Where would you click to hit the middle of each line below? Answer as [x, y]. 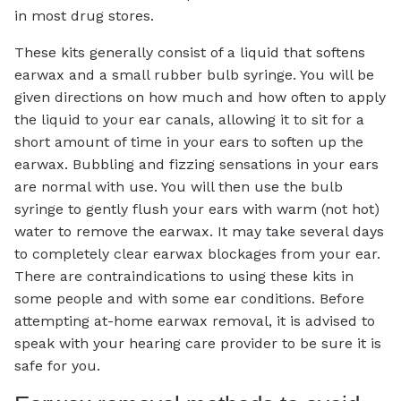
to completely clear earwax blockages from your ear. [197, 254]
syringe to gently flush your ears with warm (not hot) [197, 209]
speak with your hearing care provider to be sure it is [198, 344]
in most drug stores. [84, 16]
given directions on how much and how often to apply [200, 98]
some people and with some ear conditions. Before [189, 299]
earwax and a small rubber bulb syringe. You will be [194, 75]
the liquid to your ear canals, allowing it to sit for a [189, 120]
